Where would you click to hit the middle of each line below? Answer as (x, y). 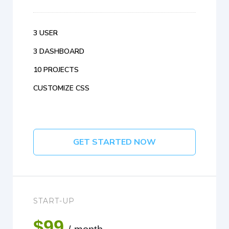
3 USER (45, 33)
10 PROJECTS (56, 70)
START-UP (54, 201)
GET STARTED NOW (114, 142)
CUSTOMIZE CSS (61, 88)
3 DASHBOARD (59, 52)
